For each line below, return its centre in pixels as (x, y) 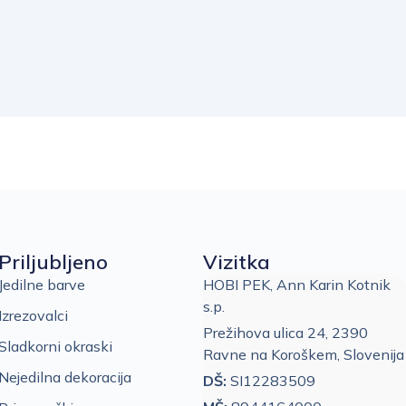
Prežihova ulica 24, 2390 (285, 332)
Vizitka (236, 261)
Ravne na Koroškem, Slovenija (303, 354)
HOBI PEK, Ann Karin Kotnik (296, 284)
